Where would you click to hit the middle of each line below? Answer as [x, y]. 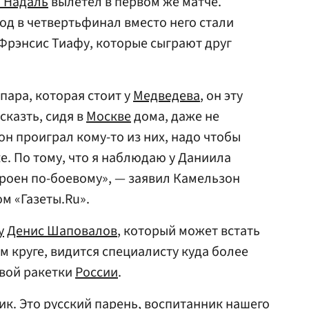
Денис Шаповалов [62, 231]
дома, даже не [175, 117]
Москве [109, 117]
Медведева [167, 96]
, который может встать [189, 231]
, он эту [221, 96]
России [97, 272]
